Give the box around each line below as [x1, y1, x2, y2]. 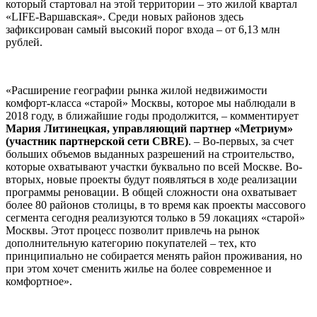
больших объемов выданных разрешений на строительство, [6, 147, 294, 160]
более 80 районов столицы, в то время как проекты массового [6, 198, 306, 211]
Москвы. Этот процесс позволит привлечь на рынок [6, 224, 260, 236]
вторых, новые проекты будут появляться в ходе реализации [6, 173, 297, 185]
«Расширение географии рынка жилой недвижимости [6, 83, 267, 96]
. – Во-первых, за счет [188, 134, 294, 147]
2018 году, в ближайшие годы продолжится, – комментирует [6, 109, 299, 122]
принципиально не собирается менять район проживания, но [6, 249, 302, 262]
